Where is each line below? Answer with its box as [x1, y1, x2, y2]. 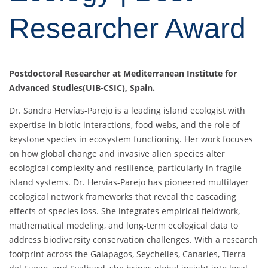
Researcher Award [9, 13, 246, 45]
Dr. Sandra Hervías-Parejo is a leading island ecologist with [9, 105, 245, 117]
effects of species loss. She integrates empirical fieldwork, [9, 205, 240, 217]
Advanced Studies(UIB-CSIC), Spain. [9, 82, 155, 94]
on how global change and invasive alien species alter [9, 148, 225, 160]
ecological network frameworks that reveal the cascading [9, 191, 236, 203]
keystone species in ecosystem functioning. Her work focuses [9, 133, 253, 145]
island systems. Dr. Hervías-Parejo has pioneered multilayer [9, 176, 249, 188]
